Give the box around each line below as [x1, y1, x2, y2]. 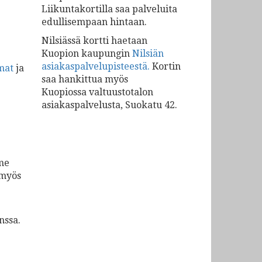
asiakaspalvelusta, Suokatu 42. [42, 99, 177, 111]
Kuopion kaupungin [42, 48, 132, 59]
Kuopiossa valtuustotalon [42, 87, 153, 98]
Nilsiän [132, 48, 164, 59]
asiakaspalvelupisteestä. [42, 61, 150, 72]
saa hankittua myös [42, 74, 130, 85]
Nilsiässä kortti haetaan [42, 35, 147, 46]
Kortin [150, 61, 181, 72]
